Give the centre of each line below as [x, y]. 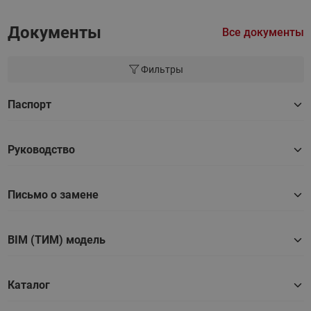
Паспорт [29, 104]
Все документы [263, 32]
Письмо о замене [53, 194]
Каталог [28, 285]
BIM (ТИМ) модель [56, 239]
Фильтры [162, 69]
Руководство [41, 149]
